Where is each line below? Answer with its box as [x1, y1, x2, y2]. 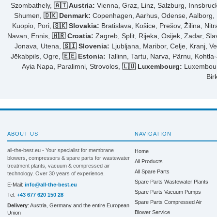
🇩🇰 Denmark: [43, 11, 91, 19]
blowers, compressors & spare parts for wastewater [7, 155, 130, 161]
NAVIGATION [134, 130, 171, 137]
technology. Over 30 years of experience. [7, 170, 105, 176]
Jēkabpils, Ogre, [11, 52, 62, 60]
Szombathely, [10, 1, 54, 9]
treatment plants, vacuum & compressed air [7, 162, 110, 169]
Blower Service [134, 209, 170, 215]
